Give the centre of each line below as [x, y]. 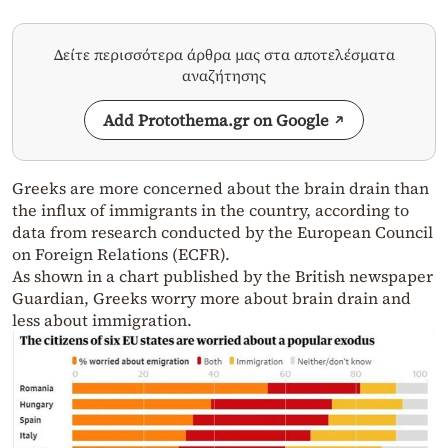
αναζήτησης [224, 76]
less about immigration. [102, 320]
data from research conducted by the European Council [222, 232]
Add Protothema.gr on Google [216, 120]
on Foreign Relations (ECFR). [121, 254]
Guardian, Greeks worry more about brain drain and [211, 298]
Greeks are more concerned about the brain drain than [220, 188]
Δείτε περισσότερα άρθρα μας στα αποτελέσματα [224, 55]
